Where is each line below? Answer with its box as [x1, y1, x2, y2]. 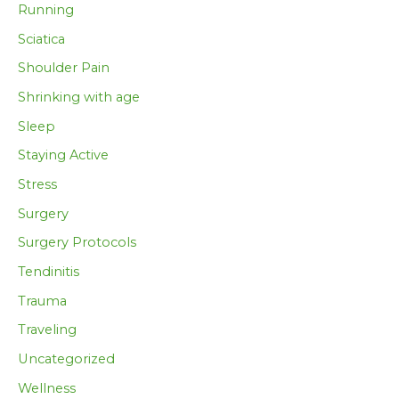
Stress [18, 176, 57, 193]
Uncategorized [18, 350, 115, 367]
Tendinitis [18, 263, 79, 280]
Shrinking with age [18, 89, 140, 106]
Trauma [18, 292, 67, 309]
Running [18, 2, 74, 19]
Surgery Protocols [18, 234, 136, 251]
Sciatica [18, 30, 65, 47]
